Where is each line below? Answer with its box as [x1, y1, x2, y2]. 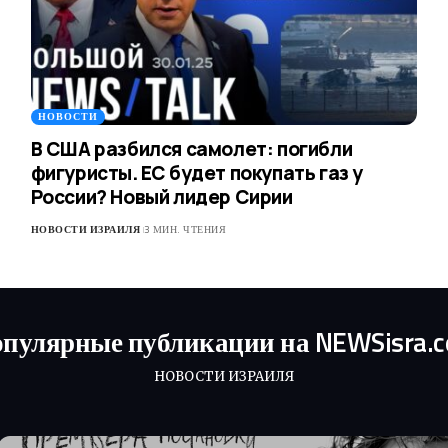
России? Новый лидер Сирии [30, 184, 293, 211]
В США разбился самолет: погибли [30, 136, 353, 163]
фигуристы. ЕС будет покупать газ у [30, 160, 364, 187]
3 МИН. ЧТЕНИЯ [143, 222, 227, 238]
